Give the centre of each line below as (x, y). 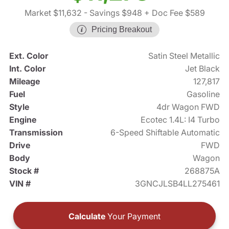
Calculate (87, 216)
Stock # (24, 171)
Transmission (36, 133)
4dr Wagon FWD (188, 107)
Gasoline (203, 94)
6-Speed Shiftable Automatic (165, 133)
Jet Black (203, 69)
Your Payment (133, 216)
